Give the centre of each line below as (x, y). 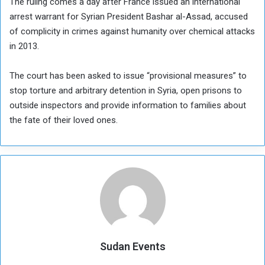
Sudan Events (132, 247)
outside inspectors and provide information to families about (128, 106)
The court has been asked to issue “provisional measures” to (128, 76)
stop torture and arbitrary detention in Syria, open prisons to (126, 91)
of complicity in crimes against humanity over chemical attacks (132, 32)
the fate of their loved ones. (64, 120)
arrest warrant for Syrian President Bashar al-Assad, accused (129, 17)
